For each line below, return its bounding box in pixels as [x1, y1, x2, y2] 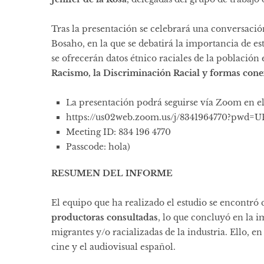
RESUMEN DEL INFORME [51, 168, 173, 179]
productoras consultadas [51, 212, 158, 223]
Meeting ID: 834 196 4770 [66, 127, 171, 138]
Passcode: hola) [66, 141, 138, 153]
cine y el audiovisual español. [51, 242, 176, 253]
